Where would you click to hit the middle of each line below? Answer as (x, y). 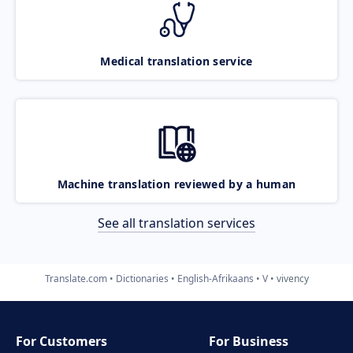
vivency (292, 278)
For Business (249, 341)
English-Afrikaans (215, 278)
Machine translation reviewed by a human (176, 184)
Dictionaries (142, 278)
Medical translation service (176, 61)
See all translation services (176, 223)
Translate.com (76, 278)
